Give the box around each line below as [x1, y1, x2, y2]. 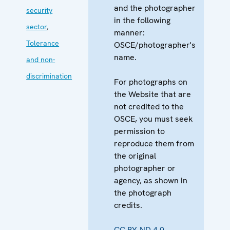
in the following [114, 14, 171, 26]
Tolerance [26, 38, 60, 48]
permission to [114, 125, 165, 137]
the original [114, 150, 157, 161]
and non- [26, 54, 55, 64]
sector [26, 22, 47, 31]
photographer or [114, 162, 176, 174]
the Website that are [114, 88, 191, 100]
